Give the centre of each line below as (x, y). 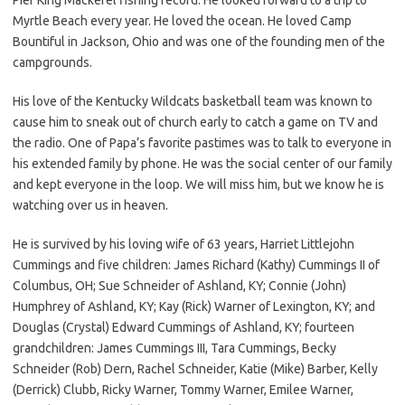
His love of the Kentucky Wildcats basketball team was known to (193, 101)
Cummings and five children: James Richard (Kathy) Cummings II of (196, 264)
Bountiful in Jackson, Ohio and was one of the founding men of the (199, 41)
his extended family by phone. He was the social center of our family (202, 163)
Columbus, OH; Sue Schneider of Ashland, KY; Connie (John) (179, 285)
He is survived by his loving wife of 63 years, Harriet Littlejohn (184, 244)
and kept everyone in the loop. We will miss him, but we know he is (198, 184)
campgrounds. (52, 62)
